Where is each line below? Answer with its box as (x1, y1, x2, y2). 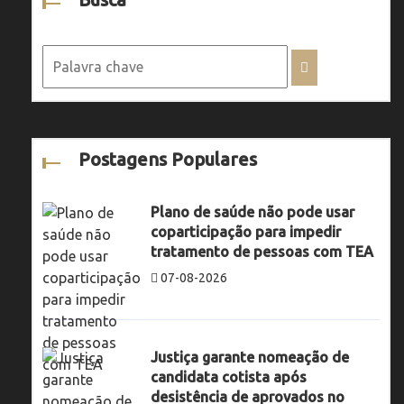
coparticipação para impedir (151, 223, 341, 240)
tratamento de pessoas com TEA (151, 243, 373, 260)
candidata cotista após (151, 368, 307, 385)
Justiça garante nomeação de (151, 348, 349, 365)
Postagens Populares (78, 148, 257, 170)
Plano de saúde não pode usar (151, 203, 354, 220)
